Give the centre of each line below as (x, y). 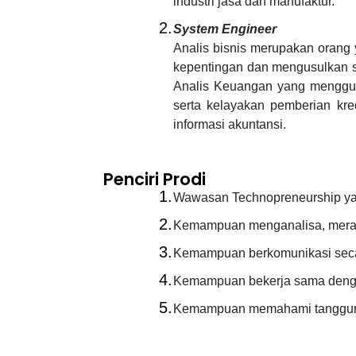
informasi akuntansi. (230, 125)
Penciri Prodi (155, 180)
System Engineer (225, 29)
